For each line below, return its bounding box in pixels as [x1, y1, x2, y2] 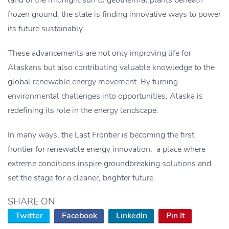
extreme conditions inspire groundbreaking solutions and [8, 158, 211, 170]
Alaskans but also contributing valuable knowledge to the [8, 62, 215, 74]
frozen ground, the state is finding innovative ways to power [8, 9, 221, 20]
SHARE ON [8, 195, 55, 208]
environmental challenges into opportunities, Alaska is [8, 90, 203, 102]
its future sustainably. [8, 23, 84, 35]
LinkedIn [116, 210, 147, 222]
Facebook [62, 210, 97, 222]
